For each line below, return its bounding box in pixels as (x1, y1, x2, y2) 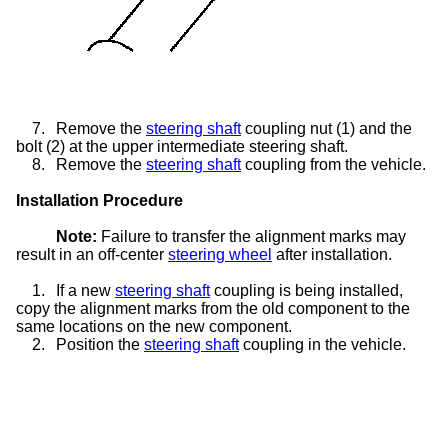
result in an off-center (16, 245, 168, 263)
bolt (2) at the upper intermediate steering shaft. (16, 137, 348, 155)
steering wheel (168, 245, 272, 263)
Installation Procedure (16, 191, 183, 209)
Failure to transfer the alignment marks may (97, 227, 406, 245)
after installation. (272, 245, 392, 263)
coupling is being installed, (210, 281, 403, 299)
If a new (56, 281, 115, 299)
